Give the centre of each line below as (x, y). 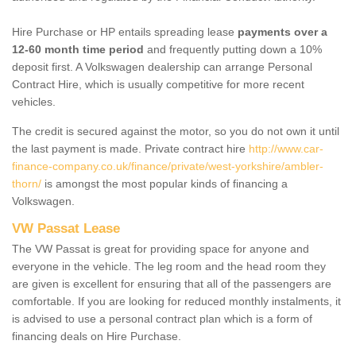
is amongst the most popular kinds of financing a (164, 183)
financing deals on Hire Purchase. (97, 336)
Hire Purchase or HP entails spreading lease (125, 31)
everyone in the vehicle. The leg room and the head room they (169, 266)
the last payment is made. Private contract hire (130, 148)
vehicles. (34, 101)
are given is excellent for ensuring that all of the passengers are (172, 283)
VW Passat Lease (66, 228)
